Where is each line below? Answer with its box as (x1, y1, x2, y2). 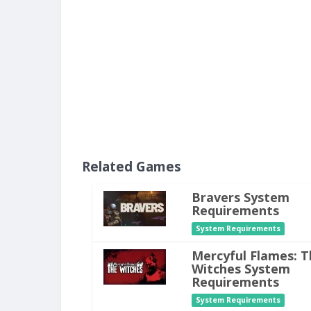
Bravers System (191, 189, 289, 205)
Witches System (191, 260, 290, 277)
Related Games (82, 158, 181, 176)
